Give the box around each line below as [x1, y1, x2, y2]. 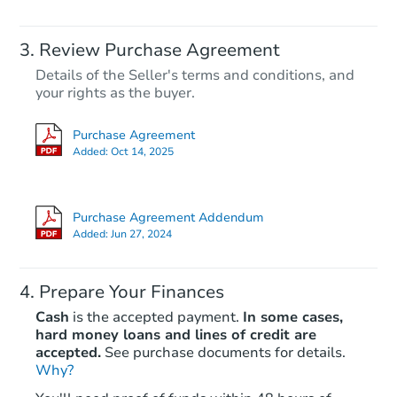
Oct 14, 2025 [111, 144, 174, 159]
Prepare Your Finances [39, 279, 224, 304]
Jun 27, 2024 [111, 227, 172, 242]
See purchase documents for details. [105, 342, 346, 362]
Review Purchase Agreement [39, 38, 280, 63]
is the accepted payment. [69, 307, 239, 327]
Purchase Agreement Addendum [73, 209, 264, 227]
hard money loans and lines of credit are [35, 324, 316, 345]
